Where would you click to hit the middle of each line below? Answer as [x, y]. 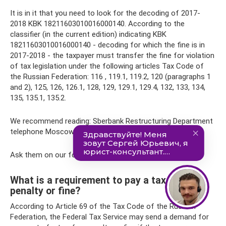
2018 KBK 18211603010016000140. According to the [97, 23]
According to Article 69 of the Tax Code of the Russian [103, 206]
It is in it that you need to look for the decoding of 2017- [105, 13]
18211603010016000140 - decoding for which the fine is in [107, 45]
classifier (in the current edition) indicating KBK [88, 34]
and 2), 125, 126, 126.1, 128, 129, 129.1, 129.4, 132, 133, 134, [108, 87]
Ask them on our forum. [50, 155]
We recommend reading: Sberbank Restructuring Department [111, 121]
